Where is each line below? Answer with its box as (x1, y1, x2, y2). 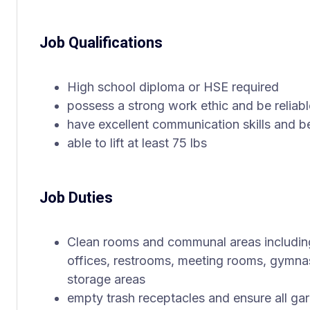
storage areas (67, 272, 145, 286)
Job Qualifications (39, 34, 163, 51)
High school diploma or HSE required (67, 80, 279, 94)
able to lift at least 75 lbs (67, 136, 207, 150)
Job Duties (39, 189, 113, 206)
